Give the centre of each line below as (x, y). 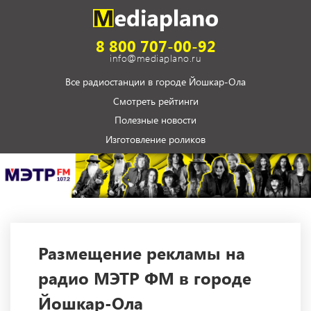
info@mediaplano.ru (155, 58)
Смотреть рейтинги (155, 101)
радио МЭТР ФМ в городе (145, 278)
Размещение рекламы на (142, 253)
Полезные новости (155, 120)
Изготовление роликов (155, 140)
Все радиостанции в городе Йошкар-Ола (155, 82)
